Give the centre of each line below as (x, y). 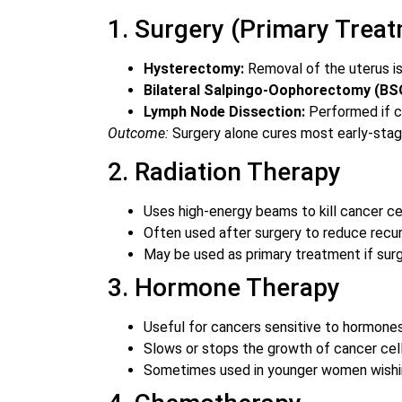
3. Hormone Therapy (224, 288)
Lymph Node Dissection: (224, 111)
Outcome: (138, 133)
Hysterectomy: (194, 68)
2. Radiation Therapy (224, 172)
